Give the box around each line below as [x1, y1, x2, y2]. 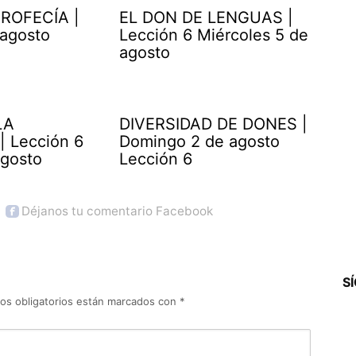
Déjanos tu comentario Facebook [21, 203, 214, 219]
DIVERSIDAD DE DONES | [119, 114, 308, 133]
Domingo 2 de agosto [119, 131, 281, 151]
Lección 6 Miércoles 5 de [119, 25, 309, 44]
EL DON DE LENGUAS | [119, 7, 294, 27]
